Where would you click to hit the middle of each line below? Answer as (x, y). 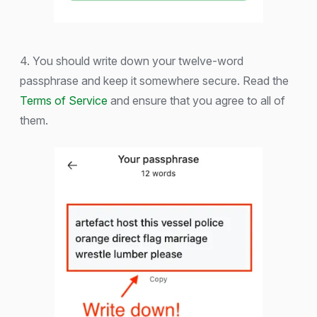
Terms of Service (64, 101)
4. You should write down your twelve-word (132, 61)
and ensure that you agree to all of (196, 101)
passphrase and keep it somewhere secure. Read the (154, 81)
